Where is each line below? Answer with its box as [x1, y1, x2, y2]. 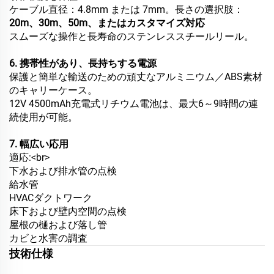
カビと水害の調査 [9, 232, 87, 245]
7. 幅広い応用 [9, 138, 68, 150]
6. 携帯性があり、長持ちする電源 [9, 57, 157, 70]
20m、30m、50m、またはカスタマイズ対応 [9, 17, 205, 29]
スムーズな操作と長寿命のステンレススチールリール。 [9, 31, 254, 43]
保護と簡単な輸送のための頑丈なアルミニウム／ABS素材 [9, 71, 262, 83]
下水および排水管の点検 [9, 165, 117, 177]
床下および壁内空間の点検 [9, 206, 127, 218]
